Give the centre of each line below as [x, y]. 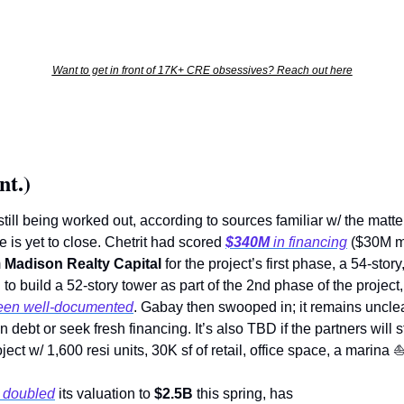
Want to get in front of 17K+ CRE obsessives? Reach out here [202, 71]
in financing [308, 243]
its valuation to [105, 394]
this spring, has [248, 394]
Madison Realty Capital [83, 264]
